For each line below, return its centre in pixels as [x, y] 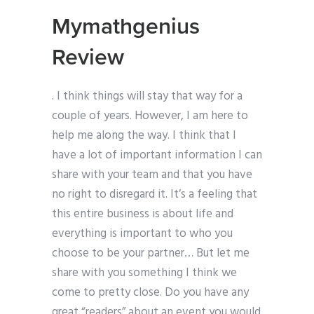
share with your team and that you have [152, 175]
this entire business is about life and [143, 214]
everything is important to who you [142, 234]
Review [88, 58]
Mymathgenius [126, 27]
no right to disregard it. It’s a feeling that [155, 195]
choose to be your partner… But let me [151, 254]
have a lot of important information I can [157, 156]
